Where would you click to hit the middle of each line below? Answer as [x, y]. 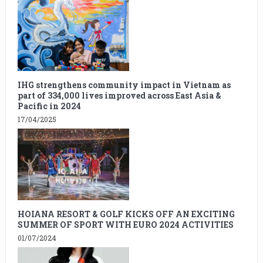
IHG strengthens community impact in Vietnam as [124, 85]
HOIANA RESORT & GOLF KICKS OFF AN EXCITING [126, 214]
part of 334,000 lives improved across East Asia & [119, 96]
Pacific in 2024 [49, 106]
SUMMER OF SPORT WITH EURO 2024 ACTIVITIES [125, 225]
